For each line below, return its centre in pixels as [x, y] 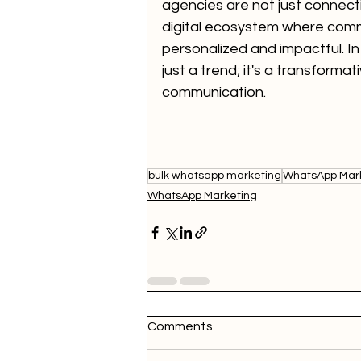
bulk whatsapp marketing [215, 176]
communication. [214, 93]
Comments [180, 327]
